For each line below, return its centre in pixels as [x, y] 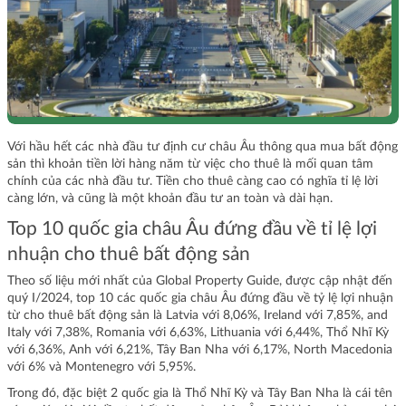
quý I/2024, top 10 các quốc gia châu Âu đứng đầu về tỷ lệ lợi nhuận [200, 299]
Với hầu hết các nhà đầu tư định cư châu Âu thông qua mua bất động [203, 147]
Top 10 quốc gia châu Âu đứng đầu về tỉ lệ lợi [192, 229]
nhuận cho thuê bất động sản [129, 255]
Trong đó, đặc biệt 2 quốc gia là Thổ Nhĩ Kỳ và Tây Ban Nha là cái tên [200, 394]
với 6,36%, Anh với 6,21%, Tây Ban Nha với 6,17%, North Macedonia [200, 350]
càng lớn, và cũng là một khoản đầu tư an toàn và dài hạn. [172, 199]
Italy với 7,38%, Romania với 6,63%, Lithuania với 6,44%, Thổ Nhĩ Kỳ [198, 333]
